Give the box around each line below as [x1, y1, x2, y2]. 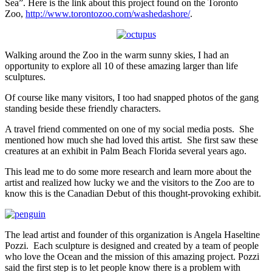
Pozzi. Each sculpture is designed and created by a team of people [5, 240, 259, 251]
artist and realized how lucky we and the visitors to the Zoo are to [5, 177, 254, 188]
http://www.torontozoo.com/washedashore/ [25, 8, 190, 19]
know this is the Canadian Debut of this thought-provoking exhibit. [5, 188, 261, 199]
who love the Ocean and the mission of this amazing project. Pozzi [5, 251, 259, 262]
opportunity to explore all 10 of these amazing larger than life [5, 60, 238, 71]
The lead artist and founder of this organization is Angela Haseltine [5, 229, 260, 240]
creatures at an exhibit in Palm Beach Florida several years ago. [5, 145, 249, 156]
